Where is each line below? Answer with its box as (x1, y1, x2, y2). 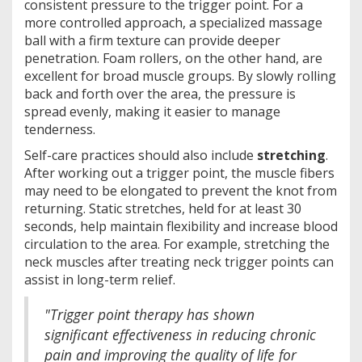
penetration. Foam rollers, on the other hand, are (24, 48, 322, 67)
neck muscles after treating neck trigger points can (24, 252, 334, 271)
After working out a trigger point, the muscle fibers (24, 163, 335, 182)
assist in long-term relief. (24, 270, 175, 288)
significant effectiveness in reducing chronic (44, 324, 316, 344)
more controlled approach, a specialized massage (24, 13, 322, 32)
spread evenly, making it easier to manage (24, 102, 280, 120)
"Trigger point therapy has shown (44, 304, 255, 324)
